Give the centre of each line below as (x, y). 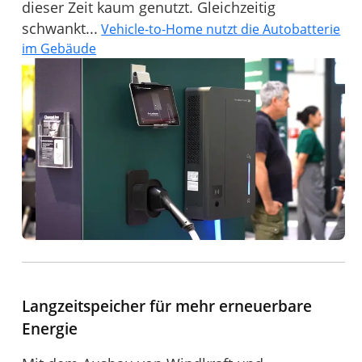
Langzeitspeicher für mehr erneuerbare (167, 306)
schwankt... (60, 29)
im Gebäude (59, 49)
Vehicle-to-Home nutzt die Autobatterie (221, 29)
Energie (50, 329)
